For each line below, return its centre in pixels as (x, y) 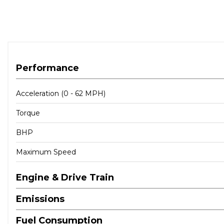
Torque (28, 113)
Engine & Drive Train (65, 177)
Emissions (40, 199)
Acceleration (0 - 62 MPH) (61, 93)
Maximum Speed (46, 152)
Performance (47, 68)
